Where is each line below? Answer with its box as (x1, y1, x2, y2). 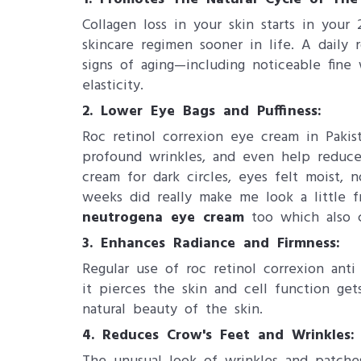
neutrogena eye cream (82, 206, 244, 230)
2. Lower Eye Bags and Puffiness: (82, 100, 322, 123)
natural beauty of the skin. (82, 298, 263, 322)
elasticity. (82, 74, 143, 98)
